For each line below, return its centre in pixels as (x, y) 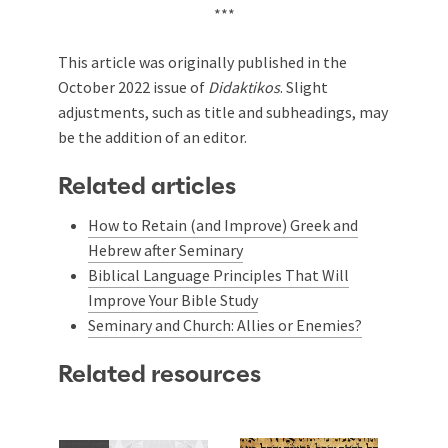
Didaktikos (244, 86)
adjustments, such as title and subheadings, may (223, 111)
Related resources (159, 374)
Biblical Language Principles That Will (218, 274)
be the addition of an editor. (152, 136)
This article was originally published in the (202, 61)
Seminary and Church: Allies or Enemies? (225, 324)
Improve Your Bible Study (173, 299)
